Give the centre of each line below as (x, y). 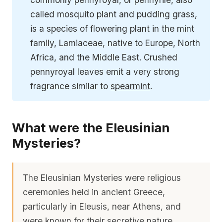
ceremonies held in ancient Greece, (94, 192)
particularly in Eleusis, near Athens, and (102, 207)
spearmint (131, 86)
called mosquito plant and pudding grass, (114, 14)
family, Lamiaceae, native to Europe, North (115, 43)
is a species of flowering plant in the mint (112, 28)
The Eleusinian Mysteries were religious (102, 178)
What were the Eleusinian (91, 128)
